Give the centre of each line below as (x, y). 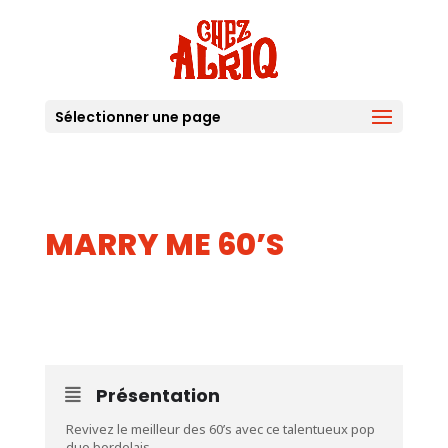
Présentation (157, 395)
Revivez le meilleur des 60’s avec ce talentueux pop (220, 429)
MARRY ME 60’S (164, 245)
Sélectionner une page (137, 117)
